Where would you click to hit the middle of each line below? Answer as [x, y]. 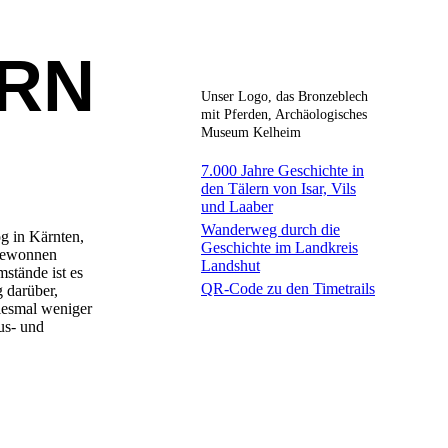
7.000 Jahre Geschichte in [282, 170]
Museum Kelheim [251, 132]
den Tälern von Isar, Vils [278, 188]
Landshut [230, 265]
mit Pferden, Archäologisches [284, 114]
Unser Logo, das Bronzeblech [284, 96]
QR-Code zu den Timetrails [288, 288]
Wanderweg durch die [270, 229]
